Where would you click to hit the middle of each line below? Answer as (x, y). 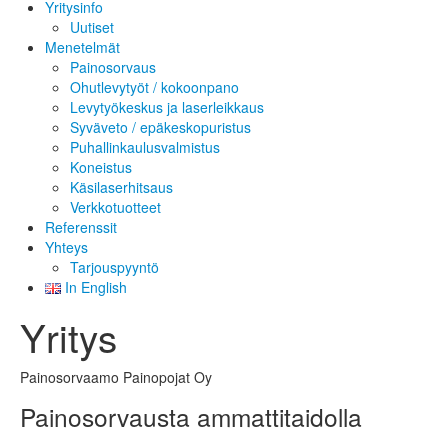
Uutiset (92, 26)
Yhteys (66, 246)
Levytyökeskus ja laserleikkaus (167, 106)
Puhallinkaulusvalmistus (145, 146)
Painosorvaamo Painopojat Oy (116, 376)
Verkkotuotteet (115, 206)
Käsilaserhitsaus (121, 186)
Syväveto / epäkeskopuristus (160, 126)
